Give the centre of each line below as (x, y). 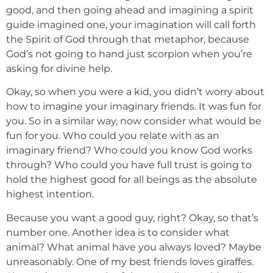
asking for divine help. (59, 68)
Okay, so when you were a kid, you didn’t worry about (135, 92)
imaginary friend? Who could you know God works (129, 151)
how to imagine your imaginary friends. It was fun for (134, 107)
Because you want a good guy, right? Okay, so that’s (132, 218)
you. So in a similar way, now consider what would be (134, 121)
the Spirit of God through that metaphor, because (128, 39)
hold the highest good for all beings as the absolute (132, 180)
